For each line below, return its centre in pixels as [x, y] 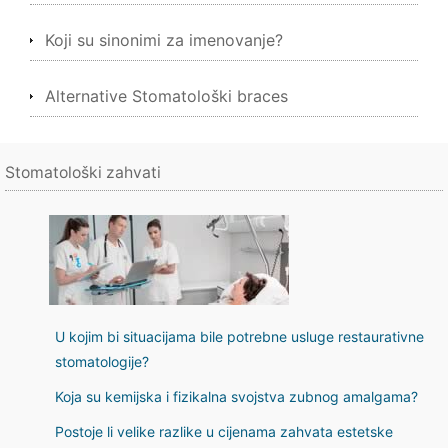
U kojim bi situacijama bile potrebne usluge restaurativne [239, 336]
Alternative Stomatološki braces [166, 96]
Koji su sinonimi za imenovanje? [164, 40]
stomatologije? [102, 361]
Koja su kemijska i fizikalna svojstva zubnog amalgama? [236, 396]
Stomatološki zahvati [83, 172]
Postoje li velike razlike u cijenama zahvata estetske [224, 431]
